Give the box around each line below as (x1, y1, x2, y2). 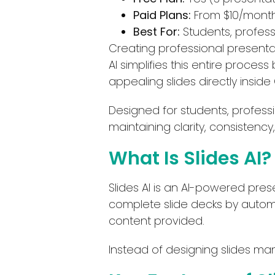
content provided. (109, 212, 204, 228)
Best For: (133, 23, 180, 39)
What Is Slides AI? (109, 145, 271, 171)
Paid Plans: (133, 7, 191, 23)
